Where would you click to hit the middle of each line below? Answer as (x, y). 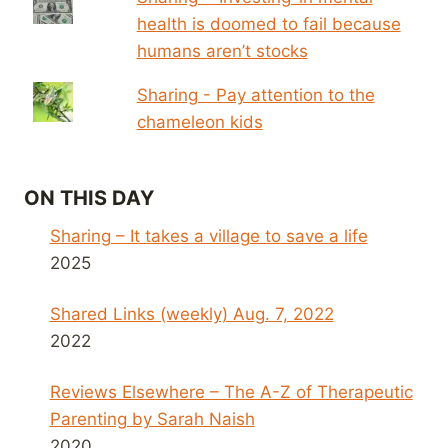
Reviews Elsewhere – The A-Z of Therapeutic (231, 391)
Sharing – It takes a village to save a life (208, 235)
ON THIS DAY (89, 197)
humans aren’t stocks (222, 50)
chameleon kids (199, 121)
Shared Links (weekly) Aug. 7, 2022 (191, 313)
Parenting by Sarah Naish (152, 418)
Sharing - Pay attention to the (255, 94)
